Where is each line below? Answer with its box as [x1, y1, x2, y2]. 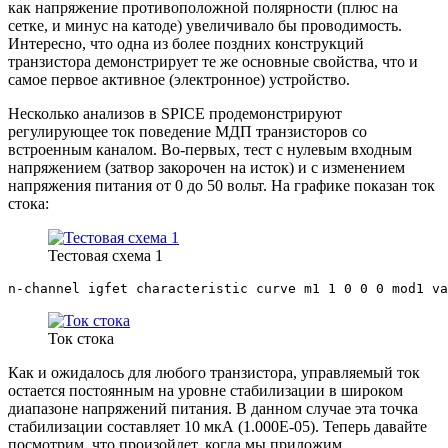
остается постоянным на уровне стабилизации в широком [8, 381, 403, 399]
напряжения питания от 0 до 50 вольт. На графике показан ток [8, 176, 435, 194]
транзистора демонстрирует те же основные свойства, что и [8, 52, 418, 70]
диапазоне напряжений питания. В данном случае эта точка [8, 399, 418, 417]
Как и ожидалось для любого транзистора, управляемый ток [8, 363, 420, 381]
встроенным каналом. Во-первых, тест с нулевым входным [8, 140, 412, 158]
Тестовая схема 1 [48, 246, 163, 264]
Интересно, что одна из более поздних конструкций [8, 34, 364, 52]
